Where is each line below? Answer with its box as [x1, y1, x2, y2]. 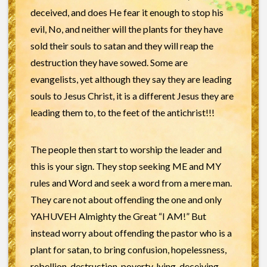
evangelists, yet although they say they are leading [30, 73, 232, 85]
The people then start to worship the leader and [30, 143, 222, 155]
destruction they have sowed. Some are [30, 56, 188, 68]
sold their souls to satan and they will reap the [30, 39, 213, 51]
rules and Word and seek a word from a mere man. [30, 176, 232, 188]
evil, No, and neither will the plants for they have [30, 23, 223, 35]
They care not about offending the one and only [30, 193, 222, 205]
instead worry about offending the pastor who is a [30, 226, 232, 238]
